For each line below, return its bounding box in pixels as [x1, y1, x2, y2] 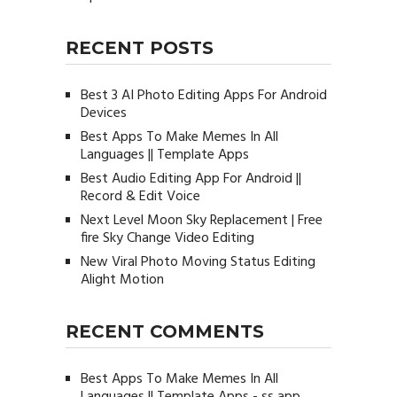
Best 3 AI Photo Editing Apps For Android [80, 84, 327, 108]
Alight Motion [80, 269, 164, 292]
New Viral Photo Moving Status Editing [80, 251, 315, 275]
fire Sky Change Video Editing [80, 227, 254, 251]
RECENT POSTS [65, 37, 214, 59]
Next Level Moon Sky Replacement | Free [80, 209, 323, 233]
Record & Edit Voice [80, 185, 200, 209]
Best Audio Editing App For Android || [80, 167, 301, 191]
